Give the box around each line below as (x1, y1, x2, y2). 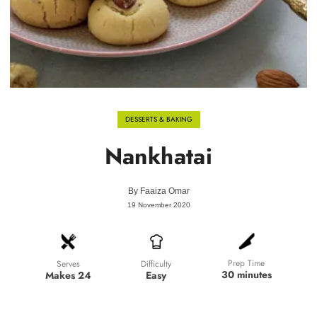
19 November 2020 (127, 201, 190, 209)
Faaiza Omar (139, 186, 190, 196)
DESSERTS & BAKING (125, 114, 192, 125)
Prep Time (228, 257, 265, 270)
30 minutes (221, 267, 272, 282)
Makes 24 (45, 267, 92, 282)
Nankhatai (104, 140, 213, 173)
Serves (57, 257, 81, 270)
